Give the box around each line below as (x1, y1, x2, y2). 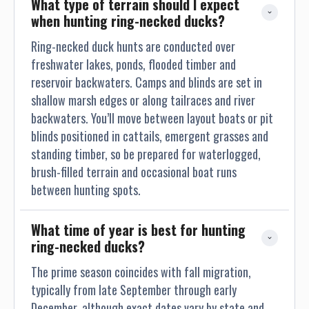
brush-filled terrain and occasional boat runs (31, 163, 237, 181)
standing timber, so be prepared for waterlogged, (31, 145, 261, 163)
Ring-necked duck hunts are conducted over (31, 37, 235, 55)
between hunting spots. (31, 181, 141, 199)
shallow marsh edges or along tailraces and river (31, 91, 255, 109)
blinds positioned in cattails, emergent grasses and (31, 127, 268, 145)
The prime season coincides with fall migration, (31, 262, 251, 281)
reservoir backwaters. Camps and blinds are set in (31, 73, 262, 91)
